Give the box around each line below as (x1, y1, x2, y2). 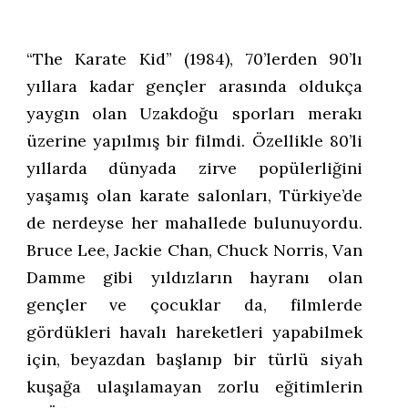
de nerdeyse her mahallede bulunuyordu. (25, 211, 362, 233)
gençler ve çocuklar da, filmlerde (25, 293, 362, 315)
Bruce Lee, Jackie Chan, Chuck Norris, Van (25, 239, 362, 260)
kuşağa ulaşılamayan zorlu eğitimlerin (25, 375, 362, 397)
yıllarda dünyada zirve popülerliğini (25, 157, 362, 178)
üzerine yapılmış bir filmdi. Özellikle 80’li (25, 129, 362, 151)
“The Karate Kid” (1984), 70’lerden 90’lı (25, 47, 362, 69)
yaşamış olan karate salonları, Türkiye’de (25, 184, 362, 206)
